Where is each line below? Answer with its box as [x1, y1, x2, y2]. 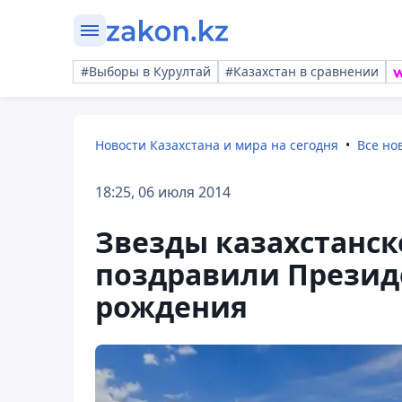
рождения [95, 287, 248, 326]
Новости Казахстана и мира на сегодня [95, 136, 338, 153]
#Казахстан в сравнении [225, 63, 379, 80]
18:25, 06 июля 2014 [95, 182, 231, 202]
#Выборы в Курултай [81, 63, 211, 80]
